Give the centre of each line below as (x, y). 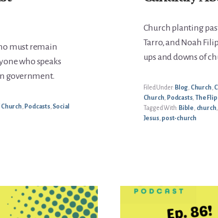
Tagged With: (161, 108)
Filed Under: (159, 88)
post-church (179, 118)
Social (61, 107)
